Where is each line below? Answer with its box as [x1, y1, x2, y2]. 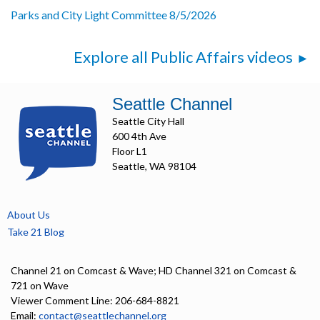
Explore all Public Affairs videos [74, 47, 293, 67]
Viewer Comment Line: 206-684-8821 [11, 294, 179, 307]
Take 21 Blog [7, 226, 64, 239]
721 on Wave [11, 279, 69, 292]
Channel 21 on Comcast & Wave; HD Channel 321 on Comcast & [11, 264, 296, 277]
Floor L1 [112, 145, 147, 158]
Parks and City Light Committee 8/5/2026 [11, 8, 216, 22]
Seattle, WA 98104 [112, 160, 196, 173]
